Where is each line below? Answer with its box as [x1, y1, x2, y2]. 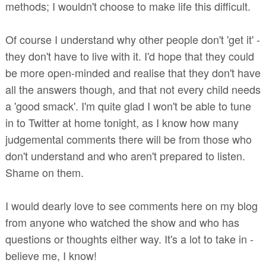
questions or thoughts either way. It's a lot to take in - [5, 230, 254, 246]
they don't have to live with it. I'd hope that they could [5, 47, 254, 64]
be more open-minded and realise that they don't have [5, 64, 261, 80]
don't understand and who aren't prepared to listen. [5, 147, 245, 163]
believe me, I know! [5, 247, 100, 263]
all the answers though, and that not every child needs [5, 81, 261, 97]
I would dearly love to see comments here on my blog [5, 197, 258, 213]
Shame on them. [5, 164, 84, 180]
